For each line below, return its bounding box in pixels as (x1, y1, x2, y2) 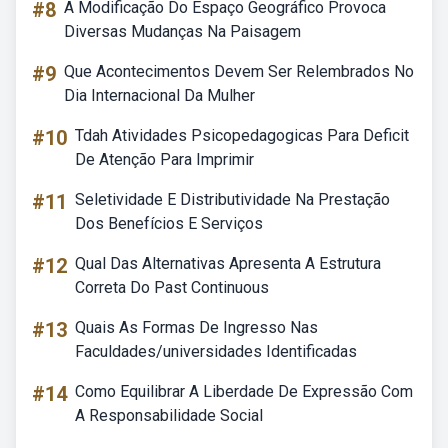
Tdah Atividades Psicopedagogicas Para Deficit (75, 126, 409, 145)
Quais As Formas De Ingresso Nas (75, 318, 318, 337)
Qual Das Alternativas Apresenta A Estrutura (75, 254, 381, 273)
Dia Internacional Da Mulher (64, 86, 255, 105)
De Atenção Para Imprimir (75, 150, 254, 169)
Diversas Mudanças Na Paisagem (64, 22, 301, 41)
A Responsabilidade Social (75, 406, 263, 425)
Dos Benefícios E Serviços (75, 214, 263, 233)
